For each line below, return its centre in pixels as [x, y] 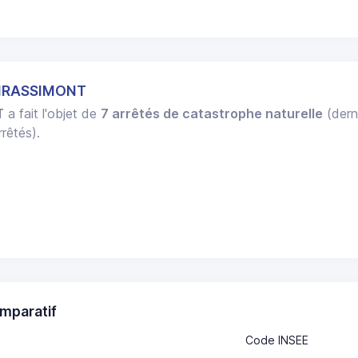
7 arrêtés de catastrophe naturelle [212, 114]
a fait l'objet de [53, 114]
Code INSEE [277, 340]
